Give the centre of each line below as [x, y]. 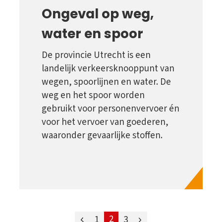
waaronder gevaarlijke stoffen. [102, 136]
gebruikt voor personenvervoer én [111, 109]
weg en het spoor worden [93, 96]
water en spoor [92, 34]
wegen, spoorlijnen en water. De [106, 82]
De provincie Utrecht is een [96, 55]
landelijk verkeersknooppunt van [108, 69]
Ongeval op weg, [98, 14]
